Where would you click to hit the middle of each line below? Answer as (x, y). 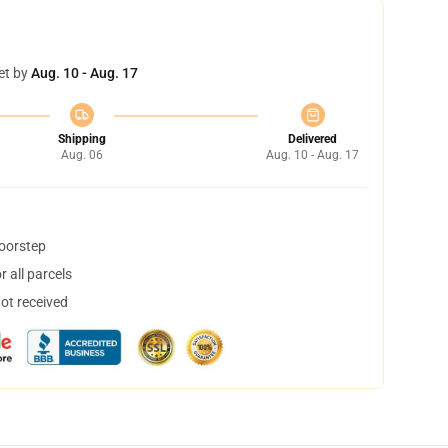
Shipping (81, 139)
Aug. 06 (81, 155)
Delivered (312, 139)
